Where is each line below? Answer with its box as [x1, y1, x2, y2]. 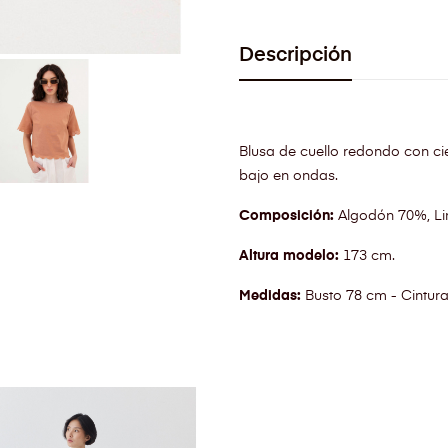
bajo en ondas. [239, 169, 338, 183]
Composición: [239, 209, 334, 223]
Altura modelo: [239, 249, 339, 263]
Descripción [239, 45, 352, 66]
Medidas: [239, 289, 301, 303]
